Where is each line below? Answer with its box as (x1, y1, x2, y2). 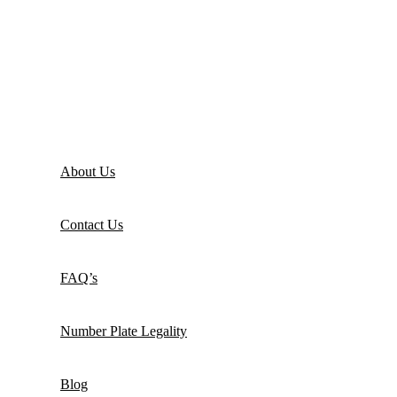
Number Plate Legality (60, 323, 187, 339)
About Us (60, 163, 115, 179)
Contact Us (60, 216, 123, 232)
